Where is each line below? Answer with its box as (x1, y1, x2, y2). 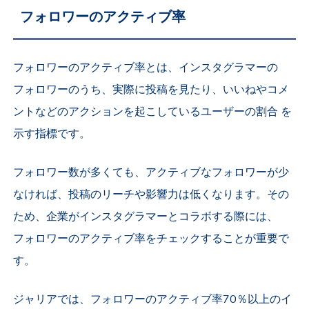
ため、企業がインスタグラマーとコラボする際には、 (13, 209, 279, 225)
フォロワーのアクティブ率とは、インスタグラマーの (13, 60, 279, 76)
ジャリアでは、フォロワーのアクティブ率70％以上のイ (13, 292, 292, 308)
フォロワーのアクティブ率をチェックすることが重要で (13, 231, 290, 247)
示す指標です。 (13, 126, 91, 142)
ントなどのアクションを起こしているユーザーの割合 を (13, 104, 292, 120)
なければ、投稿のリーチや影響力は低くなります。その (13, 187, 290, 203)
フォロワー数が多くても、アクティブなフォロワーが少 (13, 165, 290, 181)
